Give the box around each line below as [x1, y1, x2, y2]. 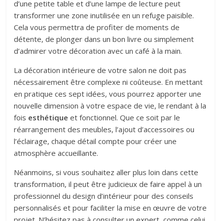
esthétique [28, 112, 69, 122]
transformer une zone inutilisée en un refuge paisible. [14, 10, 194, 20]
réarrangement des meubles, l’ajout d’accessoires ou [14, 124, 195, 134]
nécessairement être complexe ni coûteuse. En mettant [14, 76, 203, 87]
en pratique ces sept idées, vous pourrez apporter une [14, 88, 202, 99]
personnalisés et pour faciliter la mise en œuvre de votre [14, 202, 207, 213]
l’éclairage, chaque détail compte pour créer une [14, 136, 177, 146]
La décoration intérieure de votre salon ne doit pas [14, 65, 187, 75]
